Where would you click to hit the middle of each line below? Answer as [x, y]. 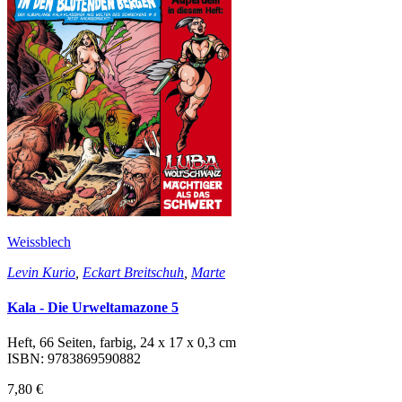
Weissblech [39, 241]
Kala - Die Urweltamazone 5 [93, 308]
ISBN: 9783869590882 [74, 359]
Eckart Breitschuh [133, 272]
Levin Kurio [41, 272]
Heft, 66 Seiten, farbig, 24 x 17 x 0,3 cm [122, 343]
